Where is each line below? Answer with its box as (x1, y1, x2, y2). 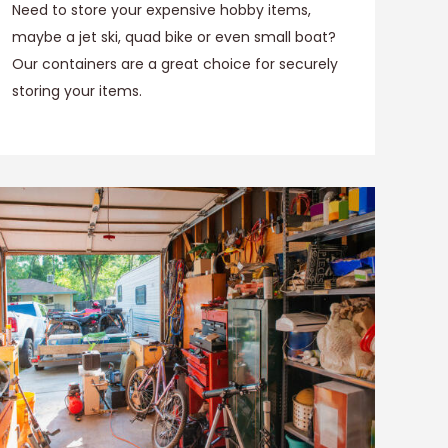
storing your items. (12, 80, 142, 101)
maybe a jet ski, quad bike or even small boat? (12, 26, 336, 47)
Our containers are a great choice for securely (12, 53, 338, 74)
